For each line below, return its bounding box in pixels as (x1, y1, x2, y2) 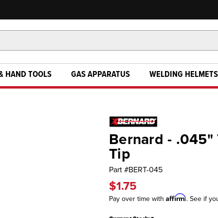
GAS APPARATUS (71, 69, 130, 80)
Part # (109, 165, 128, 175)
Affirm (166, 193, 186, 201)
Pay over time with (109, 195, 166, 203)
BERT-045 (128, 165, 163, 175)
